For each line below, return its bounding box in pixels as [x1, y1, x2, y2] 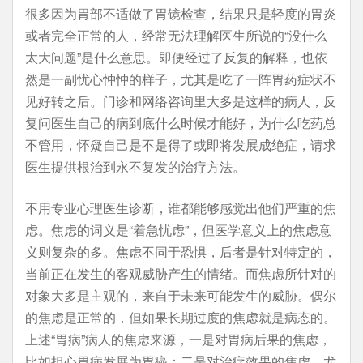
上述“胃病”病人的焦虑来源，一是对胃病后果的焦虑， [25, 330, 331, 348]
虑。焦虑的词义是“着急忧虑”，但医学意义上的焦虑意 [25, 220, 331, 239]
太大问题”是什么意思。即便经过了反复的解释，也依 [25, 48, 327, 66]
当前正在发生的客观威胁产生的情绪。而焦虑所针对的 [25, 264, 336, 283]
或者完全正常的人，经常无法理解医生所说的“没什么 [25, 26, 327, 45]
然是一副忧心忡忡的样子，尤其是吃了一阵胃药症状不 [25, 70, 336, 88]
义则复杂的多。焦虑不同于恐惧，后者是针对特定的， [25, 242, 336, 261]
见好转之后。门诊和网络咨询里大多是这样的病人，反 [25, 92, 336, 110]
